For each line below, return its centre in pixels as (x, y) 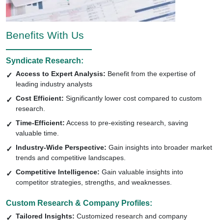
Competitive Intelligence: (58, 172)
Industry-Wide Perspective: (61, 147)
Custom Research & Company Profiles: (79, 203)
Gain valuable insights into (141, 172)
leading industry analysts (54, 84)
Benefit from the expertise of (151, 73)
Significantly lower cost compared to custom (133, 98)
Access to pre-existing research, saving (126, 123)
